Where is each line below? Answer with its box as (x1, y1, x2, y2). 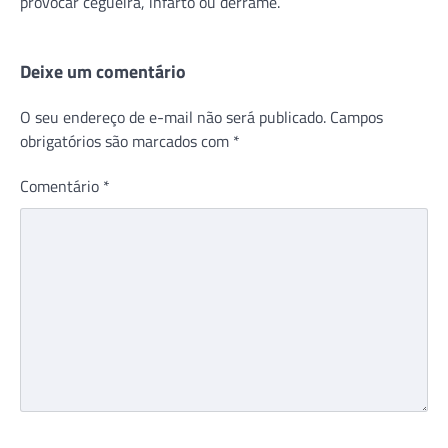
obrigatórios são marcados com (20, 128, 233, 153)
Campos (330, 104, 383, 129)
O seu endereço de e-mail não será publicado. (20, 104, 326, 129)
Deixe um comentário (20, 57, 186, 85)
